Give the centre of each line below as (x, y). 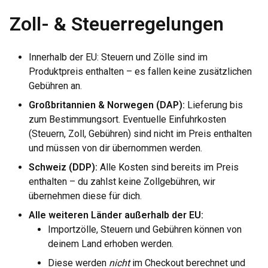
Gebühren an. (55, 86)
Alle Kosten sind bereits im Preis (168, 167)
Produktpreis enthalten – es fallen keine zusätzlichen (140, 71)
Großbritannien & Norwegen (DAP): (107, 105)
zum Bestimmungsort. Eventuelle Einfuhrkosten (127, 119)
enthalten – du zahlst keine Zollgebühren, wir (122, 182)
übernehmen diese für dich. (85, 196)
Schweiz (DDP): (63, 167)
